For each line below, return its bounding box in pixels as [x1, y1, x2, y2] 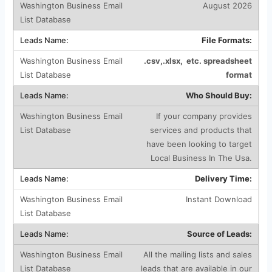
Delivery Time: [194, 173, 252, 183]
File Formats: [201, 35, 252, 45]
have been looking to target [146, 138, 252, 149]
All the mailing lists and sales [143, 249, 252, 259]
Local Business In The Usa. [150, 152, 252, 163]
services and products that [149, 124, 252, 135]
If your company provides [155, 110, 252, 121]
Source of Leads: [186, 228, 252, 239]
